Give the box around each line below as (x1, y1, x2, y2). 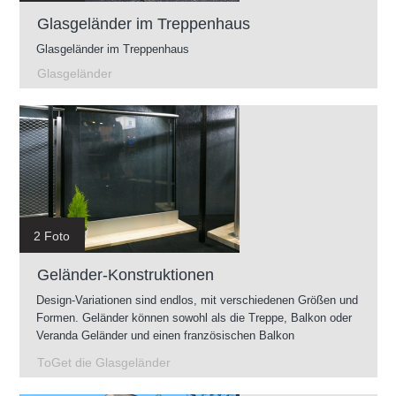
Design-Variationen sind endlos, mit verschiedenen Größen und (36, 293, 358, 307)
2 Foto (34, 228, 70, 243)
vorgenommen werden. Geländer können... (36, 346, 253, 360)
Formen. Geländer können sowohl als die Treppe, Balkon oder (36, 310, 352, 324)
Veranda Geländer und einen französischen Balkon (36, 328, 294, 342)
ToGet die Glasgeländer (37, 355, 171, 369)
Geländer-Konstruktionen (37, 265, 214, 284)
